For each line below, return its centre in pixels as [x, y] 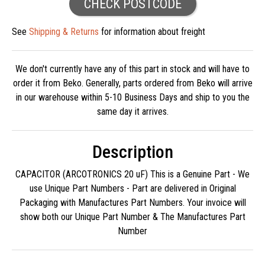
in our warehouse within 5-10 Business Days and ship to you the [132, 98]
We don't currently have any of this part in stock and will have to [132, 69]
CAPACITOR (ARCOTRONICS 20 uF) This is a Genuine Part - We [132, 174]
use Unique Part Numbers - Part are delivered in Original [132, 189]
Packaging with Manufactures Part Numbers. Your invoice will [132, 203]
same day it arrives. [132, 112]
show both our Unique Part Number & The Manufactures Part [132, 217]
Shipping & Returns [64, 32]
